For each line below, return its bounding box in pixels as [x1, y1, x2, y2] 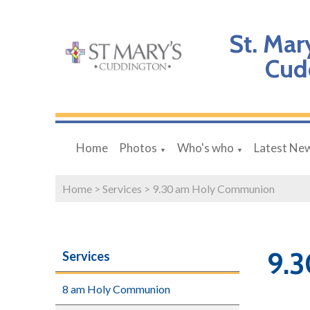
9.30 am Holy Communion [152, 181, 275, 195]
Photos [119, 140, 158, 155]
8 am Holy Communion [62, 282, 170, 295]
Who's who [177, 140, 235, 155]
